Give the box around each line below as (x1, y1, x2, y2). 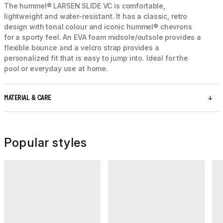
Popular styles (4, 135, 87, 150)
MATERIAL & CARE (4, 94, 51, 102)
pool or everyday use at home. (4, 64, 108, 73)
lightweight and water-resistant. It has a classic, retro (4, 12, 188, 21)
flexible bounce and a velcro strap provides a (4, 43, 159, 52)
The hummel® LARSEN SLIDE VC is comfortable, (4, 1, 165, 10)
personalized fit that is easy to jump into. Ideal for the (4, 54, 189, 63)
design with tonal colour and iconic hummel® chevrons (4, 22, 192, 31)
